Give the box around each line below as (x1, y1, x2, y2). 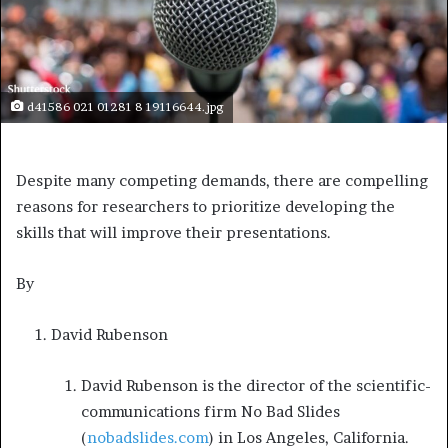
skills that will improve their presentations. (16, 223, 331, 243)
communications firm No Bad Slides (81, 402, 340, 422)
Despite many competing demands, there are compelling (16, 171, 428, 191)
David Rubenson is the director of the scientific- (81, 376, 431, 396)
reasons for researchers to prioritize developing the (16, 197, 395, 217)
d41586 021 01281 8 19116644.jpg (24, 100, 223, 115)
